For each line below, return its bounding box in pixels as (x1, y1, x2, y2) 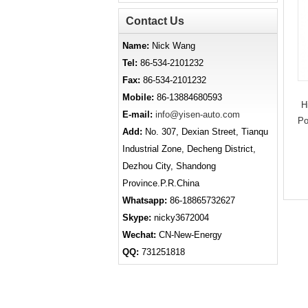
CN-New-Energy (156, 230, 222, 240)
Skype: (122, 212, 151, 223)
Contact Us (126, 15, 184, 27)
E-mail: (122, 109, 155, 120)
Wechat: (122, 230, 156, 240)
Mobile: (122, 92, 154, 102)
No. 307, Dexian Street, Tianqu (142, 126, 268, 137)
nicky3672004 (151, 212, 209, 223)
